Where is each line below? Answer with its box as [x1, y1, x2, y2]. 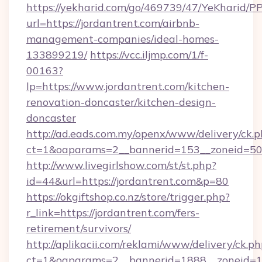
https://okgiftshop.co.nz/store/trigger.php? [26, 190, 230, 204]
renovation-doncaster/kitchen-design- [26, 95, 216, 109]
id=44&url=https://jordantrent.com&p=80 [26, 174, 229, 188]
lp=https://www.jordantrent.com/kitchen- [26, 80, 229, 93]
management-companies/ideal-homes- [26, 32, 219, 46]
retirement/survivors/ [26, 222, 131, 235]
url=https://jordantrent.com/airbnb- [26, 16, 199, 30]
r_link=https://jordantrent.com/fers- [26, 206, 199, 219]
